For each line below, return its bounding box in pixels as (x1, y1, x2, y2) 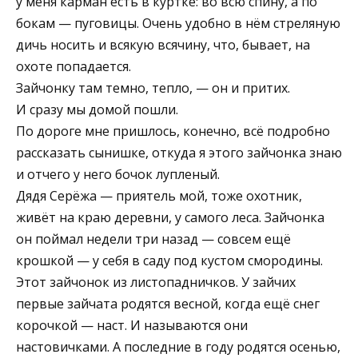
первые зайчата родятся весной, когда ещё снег (16, 295, 320, 313)
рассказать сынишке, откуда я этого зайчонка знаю (16, 144, 342, 162)
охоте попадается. (16, 58, 131, 76)
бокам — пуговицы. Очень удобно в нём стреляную (16, 14, 340, 33)
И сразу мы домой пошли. (16, 101, 178, 119)
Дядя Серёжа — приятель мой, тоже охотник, (16, 187, 302, 205)
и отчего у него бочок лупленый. (16, 165, 220, 184)
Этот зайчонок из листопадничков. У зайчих (16, 273, 296, 292)
